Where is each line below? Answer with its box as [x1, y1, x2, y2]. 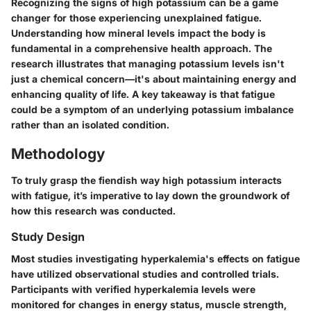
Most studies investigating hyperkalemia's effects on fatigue [11, 253, 300, 265]
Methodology [11, 145, 105, 163]
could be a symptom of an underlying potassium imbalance [11, 103, 294, 116]
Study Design [11, 229, 85, 244]
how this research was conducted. [11, 204, 176, 217]
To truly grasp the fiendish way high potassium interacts [11, 174, 282, 186]
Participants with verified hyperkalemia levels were [11, 283, 255, 296]
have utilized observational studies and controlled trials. [11, 268, 279, 280]
